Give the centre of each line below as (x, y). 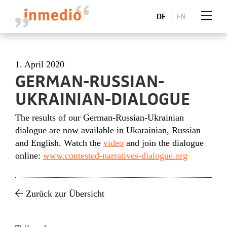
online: (29, 156)
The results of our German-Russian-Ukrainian (100, 118)
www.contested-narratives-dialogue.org (115, 156)
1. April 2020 (40, 64)
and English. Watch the (59, 143)
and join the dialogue (164, 143)
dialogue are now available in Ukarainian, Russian (108, 130)
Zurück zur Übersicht (64, 194)
